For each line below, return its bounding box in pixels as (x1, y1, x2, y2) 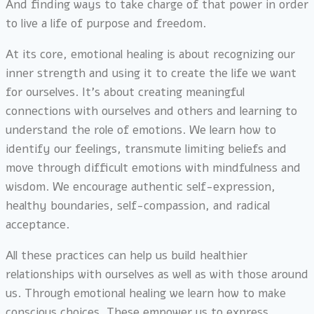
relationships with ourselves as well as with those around (6, 266, 308, 283)
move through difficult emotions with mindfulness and (6, 160, 301, 177)
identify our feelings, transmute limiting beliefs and (6, 141, 287, 158)
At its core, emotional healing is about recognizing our (6, 46, 295, 63)
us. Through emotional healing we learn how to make (6, 285, 286, 302)
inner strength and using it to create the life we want (6, 65, 296, 82)
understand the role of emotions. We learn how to (6, 122, 276, 139)
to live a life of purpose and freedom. (6, 15, 206, 32)
